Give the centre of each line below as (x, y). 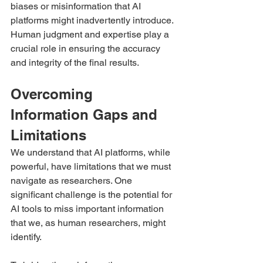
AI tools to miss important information (88, 208)
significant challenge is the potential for (92, 194)
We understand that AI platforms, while (92, 152)
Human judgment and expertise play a (91, 34)
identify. (26, 237)
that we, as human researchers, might (89, 222)
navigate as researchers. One (73, 180)
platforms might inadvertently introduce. (93, 20)
